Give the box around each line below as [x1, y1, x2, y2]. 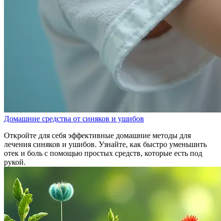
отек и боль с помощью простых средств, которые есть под [4, 148, 202, 157]
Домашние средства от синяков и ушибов [4, 114, 144, 123]
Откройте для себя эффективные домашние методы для [4, 131, 191, 140]
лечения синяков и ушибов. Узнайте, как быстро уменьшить [4, 140, 207, 148]
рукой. [4, 157, 26, 166]
